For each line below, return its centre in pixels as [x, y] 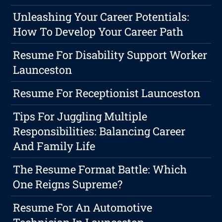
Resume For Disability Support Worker [110, 55]
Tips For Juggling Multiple [80, 116]
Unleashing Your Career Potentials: [101, 17]
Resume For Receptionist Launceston [107, 93]
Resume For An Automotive [83, 208]
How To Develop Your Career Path [98, 32]
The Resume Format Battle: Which [100, 169]
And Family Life [54, 146]
